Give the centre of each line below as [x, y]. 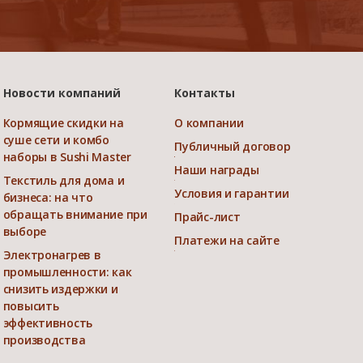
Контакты [205, 92]
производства [44, 340]
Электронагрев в [52, 254]
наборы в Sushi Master [67, 156]
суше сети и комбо [56, 139]
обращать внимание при [75, 214]
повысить [31, 305]
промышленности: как [67, 271]
